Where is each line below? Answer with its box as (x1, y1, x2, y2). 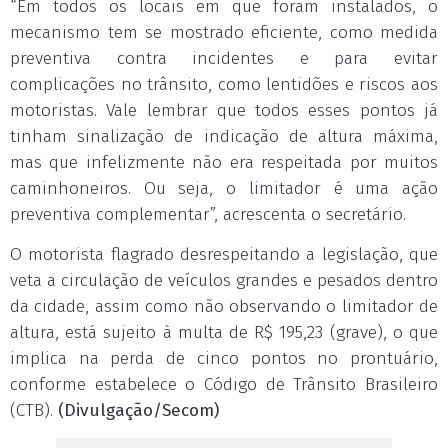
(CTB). (10, 400, 58, 421)
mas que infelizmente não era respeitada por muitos (10, 152, 438, 173)
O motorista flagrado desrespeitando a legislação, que (10, 244, 438, 265)
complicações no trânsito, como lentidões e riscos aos (10, 74, 438, 95)
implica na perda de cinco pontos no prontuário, (10, 348, 438, 369)
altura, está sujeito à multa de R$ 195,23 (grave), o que (10, 322, 438, 343)
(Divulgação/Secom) (58, 400, 219, 421)
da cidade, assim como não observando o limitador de (10, 296, 438, 317)
